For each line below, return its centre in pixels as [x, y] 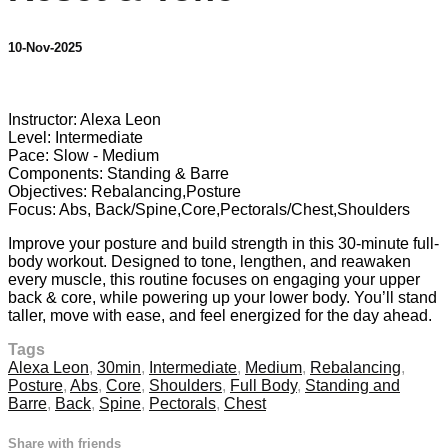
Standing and [352, 386]
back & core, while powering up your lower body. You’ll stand [222, 298]
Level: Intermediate [75, 138]
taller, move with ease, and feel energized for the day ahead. [220, 316]
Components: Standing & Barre [118, 174]
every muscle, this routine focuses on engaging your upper [214, 280]
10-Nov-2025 [45, 48]
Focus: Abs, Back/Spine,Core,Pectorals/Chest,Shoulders [209, 210]
